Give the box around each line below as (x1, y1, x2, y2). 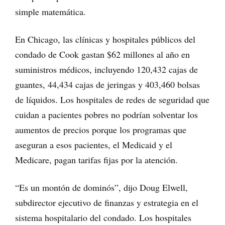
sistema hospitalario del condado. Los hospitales (15, 211, 191, 223)
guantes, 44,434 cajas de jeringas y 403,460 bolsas (15, 78, 200, 90)
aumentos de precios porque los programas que (15, 123, 186, 136)
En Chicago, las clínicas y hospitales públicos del (15, 33, 195, 45)
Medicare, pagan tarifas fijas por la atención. (15, 153, 178, 166)
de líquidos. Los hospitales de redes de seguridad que (15, 93, 209, 105)
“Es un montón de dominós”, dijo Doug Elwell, (15, 181, 188, 193)
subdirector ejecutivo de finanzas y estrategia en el (15, 196, 198, 208)
